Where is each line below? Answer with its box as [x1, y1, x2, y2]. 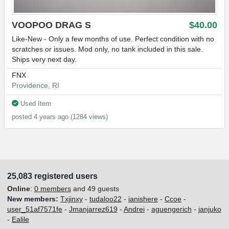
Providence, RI [12, 81, 59, 89]
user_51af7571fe [7, 205, 62, 214]
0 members [34, 185, 71, 193]
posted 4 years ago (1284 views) [12, 112, 108, 121]
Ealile [11, 216, 29, 224]
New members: [7, 195, 60, 203]
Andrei [123, 205, 145, 214]
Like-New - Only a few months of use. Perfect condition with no [12, 35, 214, 43]
